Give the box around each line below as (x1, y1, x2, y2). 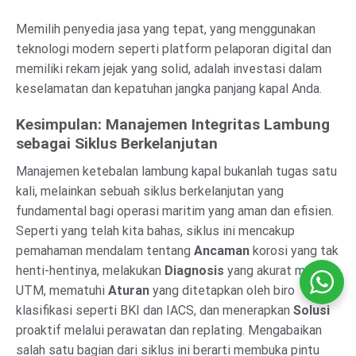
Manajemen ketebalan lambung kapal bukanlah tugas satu (16, 163, 337, 179)
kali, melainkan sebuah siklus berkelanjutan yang (16, 183, 284, 199)
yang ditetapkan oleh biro (149, 282, 295, 298)
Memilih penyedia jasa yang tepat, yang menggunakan (16, 21, 315, 37)
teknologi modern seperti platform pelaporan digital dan (16, 41, 331, 57)
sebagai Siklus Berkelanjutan (16, 134, 218, 153)
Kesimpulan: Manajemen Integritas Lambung (16, 115, 330, 134)
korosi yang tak (250, 242, 339, 258)
